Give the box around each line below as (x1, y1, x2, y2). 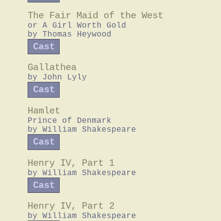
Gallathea (28, 62, 76, 74)
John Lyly (42, 73, 87, 82)
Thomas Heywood (42, 30, 111, 39)
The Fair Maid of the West (28, 10, 163, 21)
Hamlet (28, 106, 60, 117)
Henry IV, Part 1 (28, 157, 114, 169)
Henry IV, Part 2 (28, 201, 114, 212)
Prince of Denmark (28, 116, 111, 126)
